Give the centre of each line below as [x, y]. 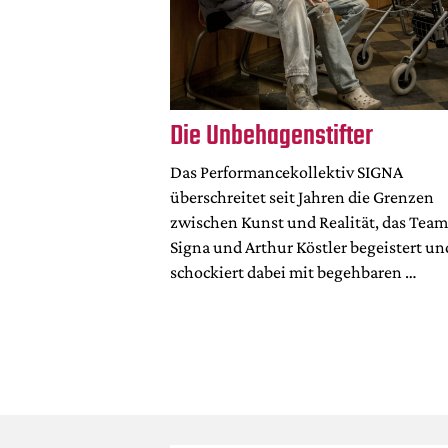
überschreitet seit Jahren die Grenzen [301, 197]
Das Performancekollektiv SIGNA [286, 172]
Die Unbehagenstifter [271, 136]
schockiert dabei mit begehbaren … [293, 272]
